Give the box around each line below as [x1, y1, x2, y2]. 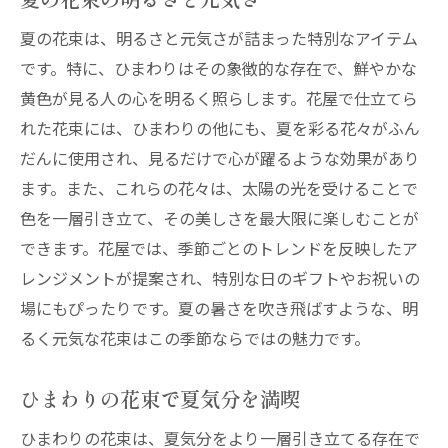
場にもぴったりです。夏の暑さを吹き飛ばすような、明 [20, 296, 418, 320]
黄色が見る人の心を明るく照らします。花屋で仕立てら [20, 86, 418, 110]
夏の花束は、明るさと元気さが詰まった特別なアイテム [20, 26, 418, 50]
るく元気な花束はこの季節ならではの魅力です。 [20, 326, 370, 350]
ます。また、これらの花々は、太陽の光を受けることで [20, 176, 418, 200]
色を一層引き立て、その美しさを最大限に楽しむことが [20, 206, 419, 230]
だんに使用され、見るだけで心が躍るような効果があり [20, 146, 420, 170]
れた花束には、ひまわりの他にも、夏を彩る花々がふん [20, 116, 420, 140]
